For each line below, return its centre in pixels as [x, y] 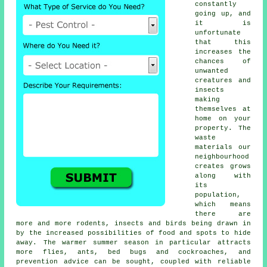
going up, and [223, 13]
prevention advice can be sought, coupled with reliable [133, 261]
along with [223, 176]
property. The [223, 128]
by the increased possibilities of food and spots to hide [133, 233]
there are [223, 214]
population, [218, 195]
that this [223, 42]
